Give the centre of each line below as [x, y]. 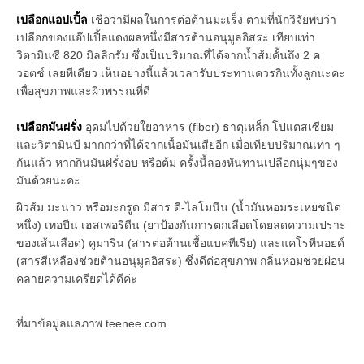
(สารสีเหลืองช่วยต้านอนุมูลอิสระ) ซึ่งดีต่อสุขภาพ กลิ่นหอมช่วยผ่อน [181, 260]
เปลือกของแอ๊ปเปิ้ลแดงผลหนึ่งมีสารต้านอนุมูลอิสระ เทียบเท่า [166, 37]
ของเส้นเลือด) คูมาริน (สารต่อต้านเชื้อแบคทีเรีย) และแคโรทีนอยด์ [180, 243]
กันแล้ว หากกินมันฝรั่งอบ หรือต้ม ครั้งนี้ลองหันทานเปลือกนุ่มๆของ [177, 162]
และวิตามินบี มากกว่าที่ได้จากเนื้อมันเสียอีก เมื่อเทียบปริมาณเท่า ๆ [178, 144]
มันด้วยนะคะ [48, 180]
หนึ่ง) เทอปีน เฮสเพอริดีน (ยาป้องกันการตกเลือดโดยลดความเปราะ [181, 225]
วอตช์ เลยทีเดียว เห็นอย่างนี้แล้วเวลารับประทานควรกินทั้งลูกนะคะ [181, 73]
